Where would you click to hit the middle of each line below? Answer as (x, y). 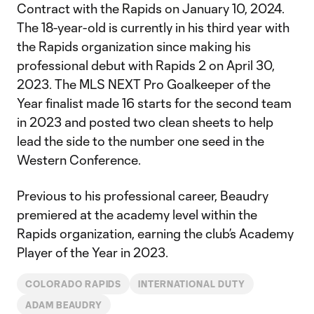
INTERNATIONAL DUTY (192, 284)
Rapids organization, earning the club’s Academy (155, 233)
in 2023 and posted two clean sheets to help (145, 122)
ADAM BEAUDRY (64, 305)
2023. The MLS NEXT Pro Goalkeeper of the (144, 84)
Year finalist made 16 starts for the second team (154, 103)
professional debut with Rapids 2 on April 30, (146, 65)
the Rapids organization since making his (134, 46)
